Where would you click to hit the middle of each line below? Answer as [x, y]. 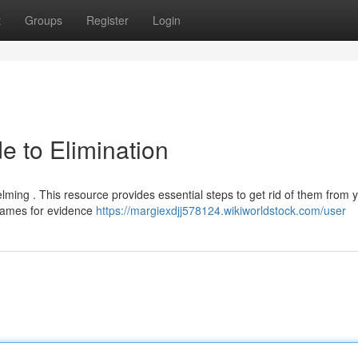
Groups [44, 20]
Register [107, 20]
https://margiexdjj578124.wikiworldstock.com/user [221, 210]
